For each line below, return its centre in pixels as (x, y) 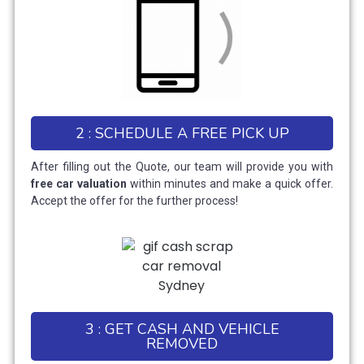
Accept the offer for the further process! (134, 200)
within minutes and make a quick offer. (232, 183)
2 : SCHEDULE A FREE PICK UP (182, 133)
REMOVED (182, 343)
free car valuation (80, 183)
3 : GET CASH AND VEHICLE (182, 329)
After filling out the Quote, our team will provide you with (182, 166)
